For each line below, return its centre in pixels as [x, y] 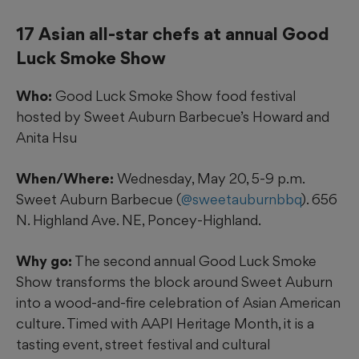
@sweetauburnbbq [241, 200]
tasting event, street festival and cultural [143, 345]
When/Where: [65, 179]
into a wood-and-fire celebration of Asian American [178, 303]
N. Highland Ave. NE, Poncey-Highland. [139, 220]
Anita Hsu [46, 138]
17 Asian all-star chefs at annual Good [173, 34]
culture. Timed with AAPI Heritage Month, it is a [165, 324]
